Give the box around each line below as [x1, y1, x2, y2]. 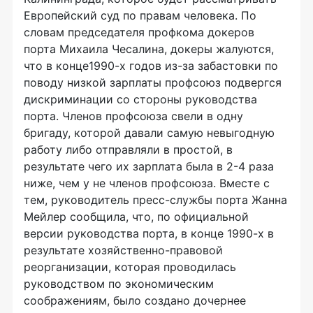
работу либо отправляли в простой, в [24, 143, 233, 156]
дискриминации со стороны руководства [24, 92, 257, 106]
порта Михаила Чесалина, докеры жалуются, [24, 42, 274, 56]
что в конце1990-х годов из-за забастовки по [24, 59, 278, 73]
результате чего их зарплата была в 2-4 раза [24, 159, 274, 173]
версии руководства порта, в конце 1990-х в [24, 226, 274, 240]
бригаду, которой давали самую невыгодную [24, 126, 275, 140]
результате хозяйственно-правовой [24, 243, 223, 257]
